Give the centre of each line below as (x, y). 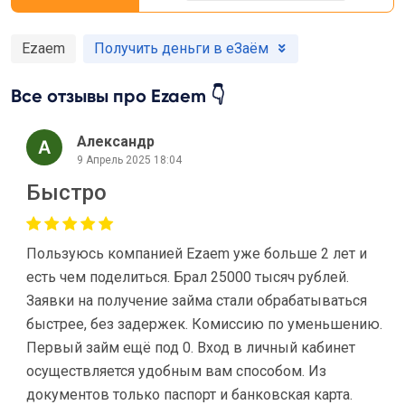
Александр (116, 141)
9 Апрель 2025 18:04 (129, 160)
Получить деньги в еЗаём (181, 48)
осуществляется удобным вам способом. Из (176, 371)
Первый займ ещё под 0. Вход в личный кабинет (191, 348)
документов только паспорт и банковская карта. (189, 395)
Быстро (66, 193)
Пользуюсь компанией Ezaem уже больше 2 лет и (197, 254)
